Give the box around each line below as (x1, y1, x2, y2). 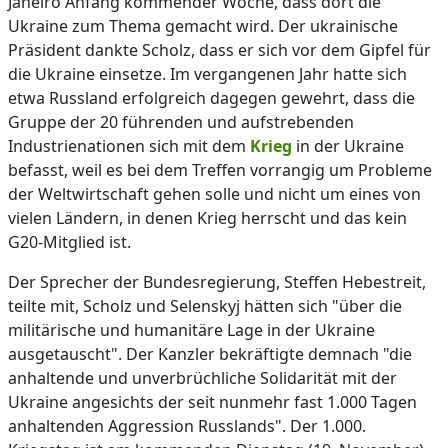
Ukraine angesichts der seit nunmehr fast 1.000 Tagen (8, 391, 417, 413)
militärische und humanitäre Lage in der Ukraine (8, 319, 375, 341)
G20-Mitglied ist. (8, 231, 131, 253)
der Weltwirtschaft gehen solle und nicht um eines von (8, 183, 421, 205)
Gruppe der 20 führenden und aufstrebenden (8, 111, 354, 133)
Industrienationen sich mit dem (8, 135, 250, 157)
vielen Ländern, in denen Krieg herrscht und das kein (8, 207, 407, 229)
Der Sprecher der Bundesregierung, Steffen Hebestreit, (8, 271, 426, 293)
